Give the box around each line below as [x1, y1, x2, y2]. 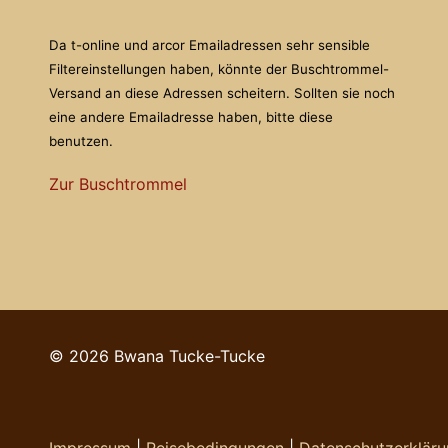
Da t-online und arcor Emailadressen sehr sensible [49, 37, 370, 54]
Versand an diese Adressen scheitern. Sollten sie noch [49, 85, 395, 102]
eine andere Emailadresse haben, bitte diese [49, 109, 333, 126]
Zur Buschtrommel [49, 174, 187, 195]
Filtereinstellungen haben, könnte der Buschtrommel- [49, 61, 389, 78]
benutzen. [49, 133, 117, 150]
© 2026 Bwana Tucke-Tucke [49, 346, 265, 367]
